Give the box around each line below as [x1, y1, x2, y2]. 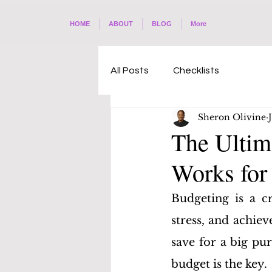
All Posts [110, 66, 149, 75]
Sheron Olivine [198, 111, 266, 123]
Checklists [173, 66, 219, 75]
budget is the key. [171, 257, 270, 271]
